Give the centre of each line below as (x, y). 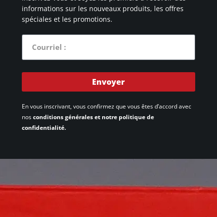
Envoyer (108, 82)
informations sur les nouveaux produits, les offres (102, 8)
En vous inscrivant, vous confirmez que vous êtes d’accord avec (106, 106)
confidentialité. (44, 127)
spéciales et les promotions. (67, 19)
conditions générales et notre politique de (93, 117)
